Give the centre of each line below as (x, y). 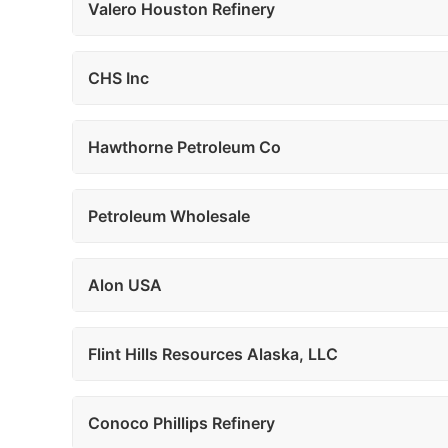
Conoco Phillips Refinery (181, 423)
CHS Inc (118, 78)
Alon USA (125, 285)
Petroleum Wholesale (169, 216)
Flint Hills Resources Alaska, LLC (213, 354)
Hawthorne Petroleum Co (184, 147)
